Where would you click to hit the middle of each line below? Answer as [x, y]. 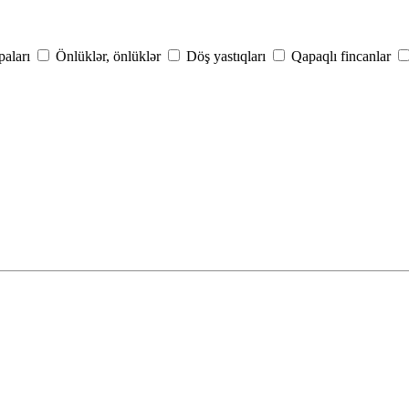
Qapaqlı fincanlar [341, 57]
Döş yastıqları [226, 57]
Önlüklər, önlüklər [108, 57]
